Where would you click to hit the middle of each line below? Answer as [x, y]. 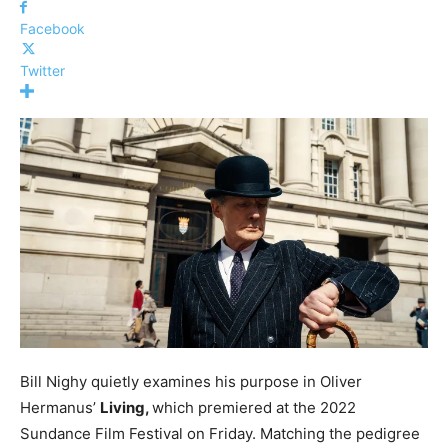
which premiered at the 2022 [254, 407]
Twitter [42, 70]
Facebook [52, 28]
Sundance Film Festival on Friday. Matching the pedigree [220, 433]
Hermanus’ [60, 407]
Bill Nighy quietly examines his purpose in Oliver [191, 381]
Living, [126, 407]
